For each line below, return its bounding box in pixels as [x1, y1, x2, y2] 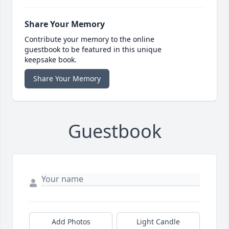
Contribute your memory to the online [25, 34, 154, 44]
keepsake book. [25, 55, 77, 65]
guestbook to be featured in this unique [25, 44, 162, 55]
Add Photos [51, 217, 90, 227]
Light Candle [136, 217, 180, 227]
